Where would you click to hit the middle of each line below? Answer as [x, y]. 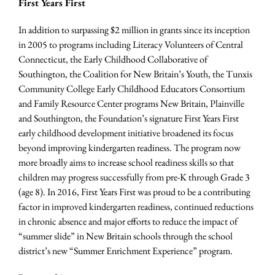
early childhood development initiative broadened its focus [126, 133]
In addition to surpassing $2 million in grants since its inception [134, 29]
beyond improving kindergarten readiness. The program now [130, 147]
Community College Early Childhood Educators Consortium [132, 88]
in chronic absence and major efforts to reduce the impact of [128, 221]
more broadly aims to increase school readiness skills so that [126, 162]
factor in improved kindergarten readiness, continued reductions [136, 206]
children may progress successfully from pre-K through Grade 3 [134, 177]
